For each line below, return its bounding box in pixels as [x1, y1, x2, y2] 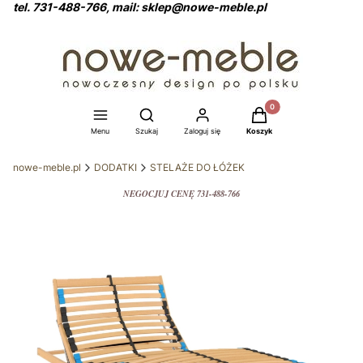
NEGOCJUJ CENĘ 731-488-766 [123, 187, 240, 199]
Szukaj [135, 126, 158, 135]
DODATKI [94, 161, 137, 173]
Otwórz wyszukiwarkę [145, 108, 238, 119]
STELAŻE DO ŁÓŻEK [150, 161, 245, 173]
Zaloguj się [184, 126, 220, 135]
